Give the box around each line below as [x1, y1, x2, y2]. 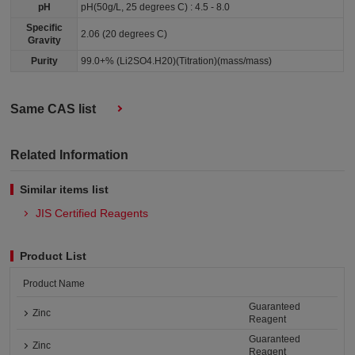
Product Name [23, 278, 86, 290]
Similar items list [20, 183, 109, 197]
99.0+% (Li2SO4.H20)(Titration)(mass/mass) [81, 55, 273, 67]
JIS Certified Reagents [36, 207, 149, 220]
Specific [25, 22, 63, 34]
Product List [20, 250, 87, 263]
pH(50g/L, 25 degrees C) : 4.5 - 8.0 [81, 2, 231, 13]
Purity [30, 55, 58, 67]
